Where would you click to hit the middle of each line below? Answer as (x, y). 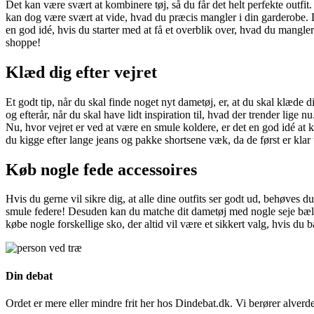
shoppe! (23, 42)
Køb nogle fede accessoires (101, 169)
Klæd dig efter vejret (81, 72)
